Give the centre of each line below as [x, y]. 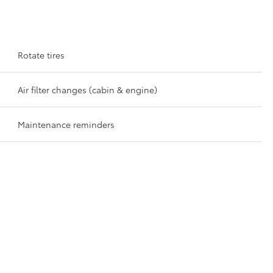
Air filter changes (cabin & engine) [88, 89]
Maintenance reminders [66, 124]
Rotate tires [41, 55]
